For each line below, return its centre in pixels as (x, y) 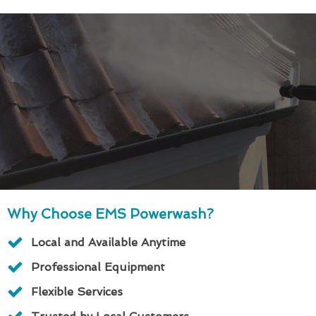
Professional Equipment (98, 267)
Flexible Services (77, 291)
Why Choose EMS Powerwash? (110, 214)
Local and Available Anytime (108, 242)
